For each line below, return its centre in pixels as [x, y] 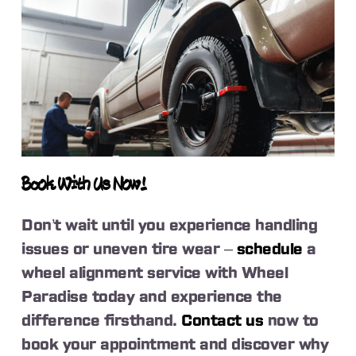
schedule [267, 249]
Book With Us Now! [85, 186]
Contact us [222, 321]
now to [291, 321]
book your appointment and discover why [175, 344]
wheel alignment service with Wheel [155, 273]
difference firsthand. [102, 321]
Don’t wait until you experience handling [170, 225]
